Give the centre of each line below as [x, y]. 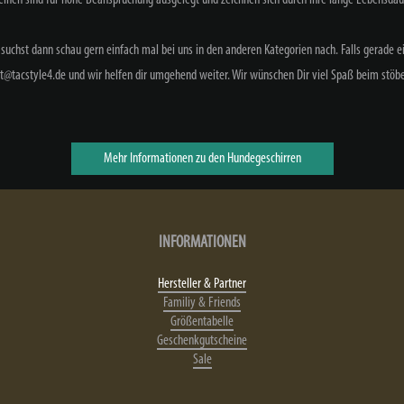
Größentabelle [202, 321]
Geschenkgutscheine [202, 340]
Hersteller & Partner [202, 284]
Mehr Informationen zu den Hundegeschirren [202, 158]
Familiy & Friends [202, 303]
